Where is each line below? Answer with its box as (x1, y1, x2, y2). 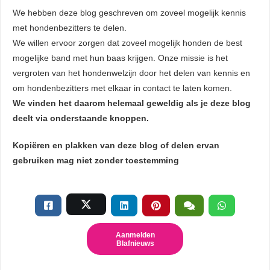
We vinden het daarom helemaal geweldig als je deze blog (13, 98, 251, 108)
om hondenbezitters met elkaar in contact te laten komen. (13, 83, 232, 93)
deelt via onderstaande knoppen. (13, 113, 149, 124)
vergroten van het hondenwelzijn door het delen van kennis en (13, 68, 250, 78)
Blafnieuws (116, 239, 154, 248)
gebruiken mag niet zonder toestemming (13, 155, 179, 166)
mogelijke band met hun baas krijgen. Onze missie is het (13, 53, 228, 63)
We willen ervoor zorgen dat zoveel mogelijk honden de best (13, 38, 242, 48)
